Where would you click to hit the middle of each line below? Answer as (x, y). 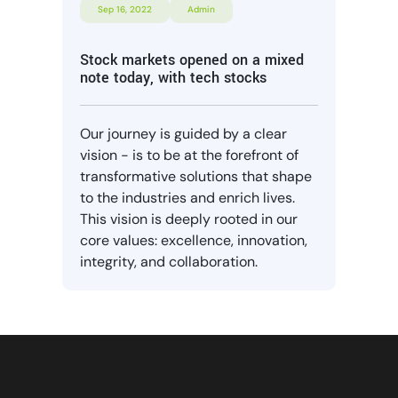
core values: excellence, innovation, (194, 240)
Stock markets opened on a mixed (192, 60)
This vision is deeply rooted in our (189, 219)
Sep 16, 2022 (125, 9)
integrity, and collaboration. (169, 261)
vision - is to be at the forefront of (189, 155)
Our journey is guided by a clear (183, 133)
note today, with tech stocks (173, 77)
